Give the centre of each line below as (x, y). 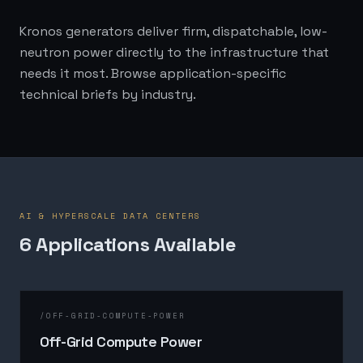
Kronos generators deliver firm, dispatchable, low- (173, 31)
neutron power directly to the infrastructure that (174, 52)
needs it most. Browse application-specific (153, 73)
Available (193, 244)
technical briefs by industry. (108, 94)
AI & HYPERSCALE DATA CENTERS (110, 216)
